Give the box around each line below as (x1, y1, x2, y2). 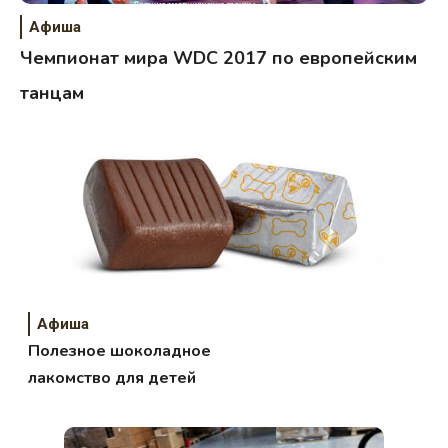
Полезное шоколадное (28, 339, 212, 362)
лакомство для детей (28, 366, 197, 389)
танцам (20, 80, 84, 105)
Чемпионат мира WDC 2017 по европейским (20, 45, 417, 70)
